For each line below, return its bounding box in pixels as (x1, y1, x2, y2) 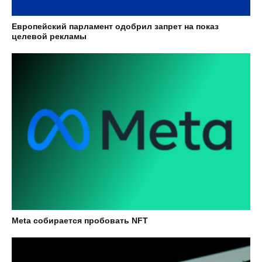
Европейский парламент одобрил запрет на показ (12, 22, 219, 32)
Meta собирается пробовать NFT (12, 216, 148, 226)
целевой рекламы (12, 32, 87, 42)
